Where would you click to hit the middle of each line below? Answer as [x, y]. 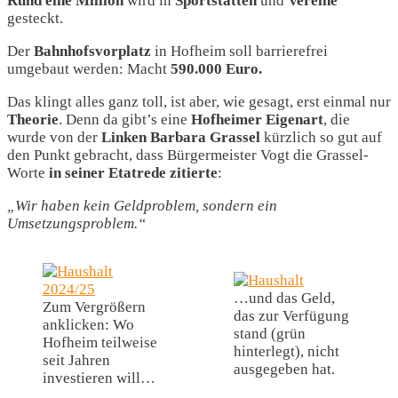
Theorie [33, 120]
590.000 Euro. [216, 69]
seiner [85, 173]
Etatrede [137, 173]
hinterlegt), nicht [286, 352]
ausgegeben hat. [284, 370]
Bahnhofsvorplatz [92, 52]
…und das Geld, [284, 298]
